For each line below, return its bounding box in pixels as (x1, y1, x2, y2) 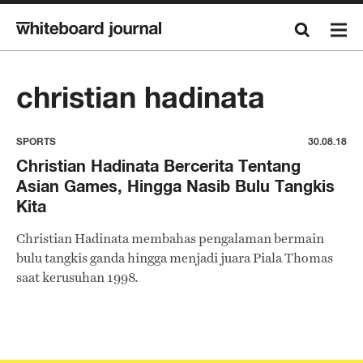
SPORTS (16, 135, 56, 147)
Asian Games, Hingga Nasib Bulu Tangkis (16, 176, 335, 196)
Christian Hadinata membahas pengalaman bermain (16, 229, 324, 248)
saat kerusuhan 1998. (16, 268, 139, 287)
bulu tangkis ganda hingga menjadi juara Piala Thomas (16, 249, 333, 267)
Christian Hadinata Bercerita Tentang (16, 156, 301, 176)
